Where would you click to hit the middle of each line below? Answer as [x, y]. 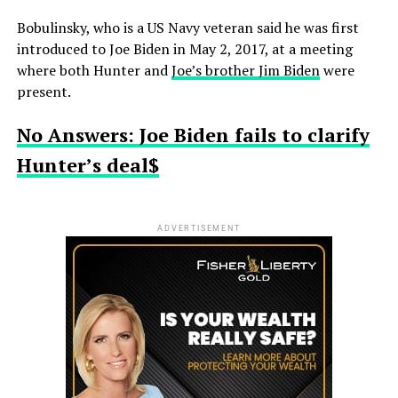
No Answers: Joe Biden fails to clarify [193, 135]
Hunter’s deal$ [88, 165]
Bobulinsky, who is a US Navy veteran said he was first [187, 28]
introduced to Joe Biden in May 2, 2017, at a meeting [184, 49]
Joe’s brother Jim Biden [245, 71]
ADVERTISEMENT [199, 229]
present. [44, 92]
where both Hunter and [94, 71]
